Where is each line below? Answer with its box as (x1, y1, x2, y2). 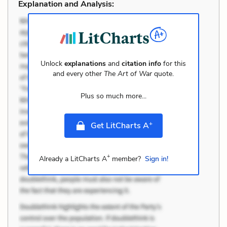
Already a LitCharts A (39, 154, 107, 164)
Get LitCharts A (90, 120, 149, 131)
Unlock (41, 58, 65, 68)
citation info (122, 58, 162, 68)
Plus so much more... (80, 91, 146, 101)
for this (161, 58, 186, 68)
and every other (53, 68, 104, 79)
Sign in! (144, 154, 168, 164)
